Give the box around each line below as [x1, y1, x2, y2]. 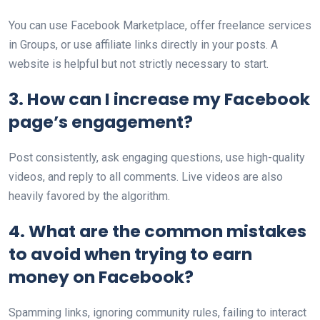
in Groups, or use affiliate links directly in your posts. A [9, 38, 278, 51]
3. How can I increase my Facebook [9, 87, 310, 111]
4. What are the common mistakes [9, 219, 306, 243]
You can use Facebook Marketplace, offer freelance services [9, 19, 311, 32]
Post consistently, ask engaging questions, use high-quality [9, 151, 305, 164]
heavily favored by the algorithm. [9, 189, 170, 203]
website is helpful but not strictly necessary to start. [9, 57, 269, 71]
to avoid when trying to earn [9, 242, 252, 266]
